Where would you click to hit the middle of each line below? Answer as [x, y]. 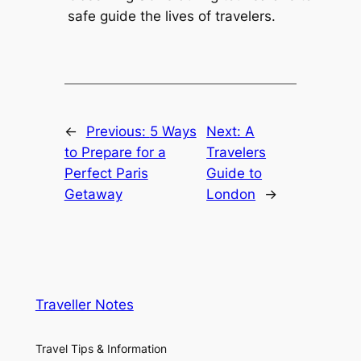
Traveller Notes [84, 304]
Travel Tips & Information [101, 348]
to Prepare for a [115, 152]
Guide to [234, 173]
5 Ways [173, 131]
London [231, 194]
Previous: [118, 131]
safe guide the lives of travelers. [171, 17]
